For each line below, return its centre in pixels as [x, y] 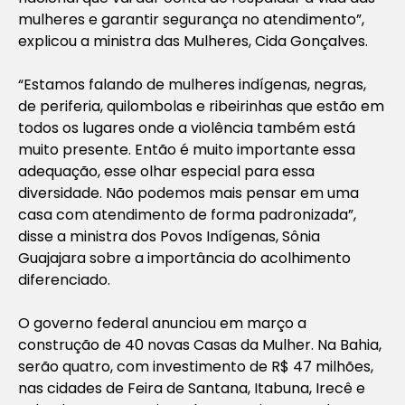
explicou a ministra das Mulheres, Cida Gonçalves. [193, 41]
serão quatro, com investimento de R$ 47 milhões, [196, 366]
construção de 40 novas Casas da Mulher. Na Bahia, [200, 344]
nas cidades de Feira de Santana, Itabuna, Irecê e [192, 388]
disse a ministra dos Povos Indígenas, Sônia [169, 236]
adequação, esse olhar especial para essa [166, 171]
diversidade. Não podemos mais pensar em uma [188, 193]
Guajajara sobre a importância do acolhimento [184, 258]
